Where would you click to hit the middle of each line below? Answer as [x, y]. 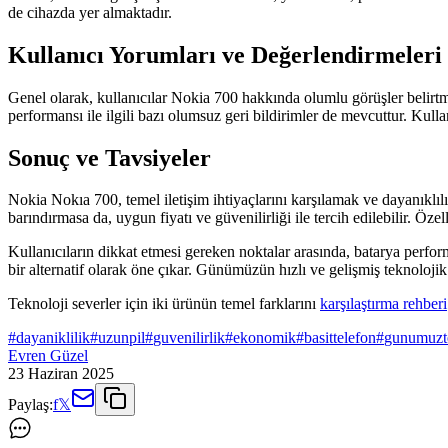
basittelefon [340, 338]
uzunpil [121, 338]
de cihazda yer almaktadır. [90, 12]
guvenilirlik [189, 338]
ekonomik [264, 338]
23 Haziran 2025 [61, 374]
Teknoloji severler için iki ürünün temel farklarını [164, 304]
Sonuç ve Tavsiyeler [109, 157]
